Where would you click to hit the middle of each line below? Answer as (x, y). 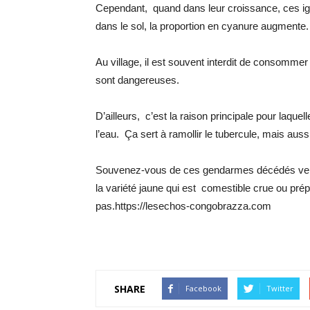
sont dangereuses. (137, 80)
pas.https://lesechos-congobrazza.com (183, 206)
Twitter (280, 288)
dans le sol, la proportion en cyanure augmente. (202, 26)
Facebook (203, 288)
